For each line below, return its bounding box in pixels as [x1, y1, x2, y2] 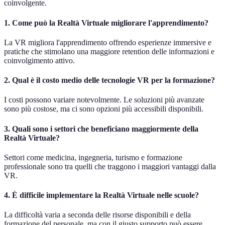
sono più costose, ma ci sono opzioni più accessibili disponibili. [4, 104, 203, 114]
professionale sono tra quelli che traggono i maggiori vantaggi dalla [4, 162, 216, 171]
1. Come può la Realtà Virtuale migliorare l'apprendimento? [4, 18, 208, 27]
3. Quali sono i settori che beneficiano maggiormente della [4, 124, 198, 133]
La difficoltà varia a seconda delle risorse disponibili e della [4, 210, 191, 219]
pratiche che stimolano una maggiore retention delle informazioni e [4, 47, 214, 56]
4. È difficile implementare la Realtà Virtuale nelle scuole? [4, 191, 199, 200]
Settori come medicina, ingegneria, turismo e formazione [4, 153, 182, 162]
